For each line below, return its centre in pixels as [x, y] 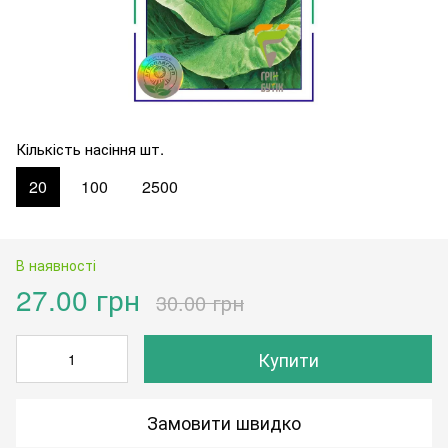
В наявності [56, 264]
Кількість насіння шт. [90, 148]
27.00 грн [78, 298]
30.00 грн [200, 302]
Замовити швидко [224, 422]
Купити [288, 358]
